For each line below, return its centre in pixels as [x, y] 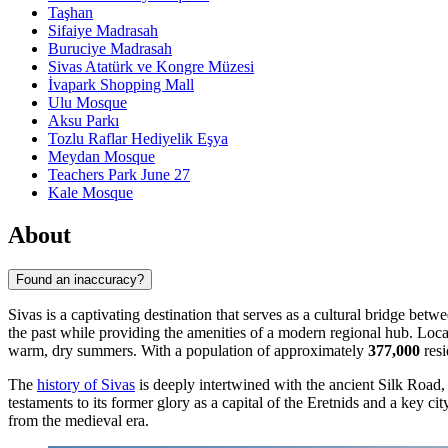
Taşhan [70, 13]
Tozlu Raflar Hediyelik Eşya [138, 139]
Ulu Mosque [87, 103]
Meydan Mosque [101, 157]
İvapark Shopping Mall [121, 85]
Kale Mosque [90, 193]
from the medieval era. [78, 420]
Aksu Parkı [83, 121]
